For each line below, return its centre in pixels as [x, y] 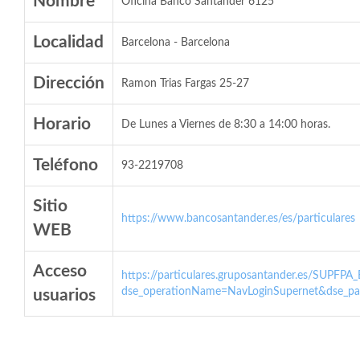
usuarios [64, 295]
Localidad [68, 42]
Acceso [60, 271]
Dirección [69, 83]
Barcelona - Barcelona [176, 43]
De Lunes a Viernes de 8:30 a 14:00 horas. [226, 125]
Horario [62, 124]
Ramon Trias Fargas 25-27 [185, 84]
